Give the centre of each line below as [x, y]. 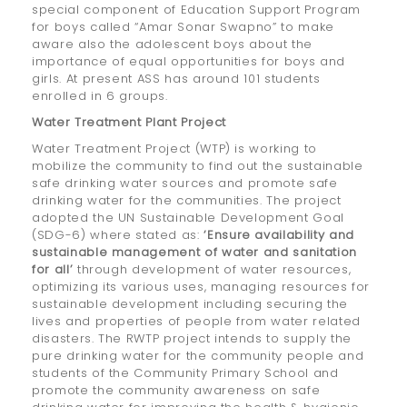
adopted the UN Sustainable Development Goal [188, 218]
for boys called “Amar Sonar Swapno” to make [183, 27]
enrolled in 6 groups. [100, 96]
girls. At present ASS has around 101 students [176, 79]
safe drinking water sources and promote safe [185, 184]
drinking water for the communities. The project [187, 201]
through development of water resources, [212, 270]
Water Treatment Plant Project [129, 123]
